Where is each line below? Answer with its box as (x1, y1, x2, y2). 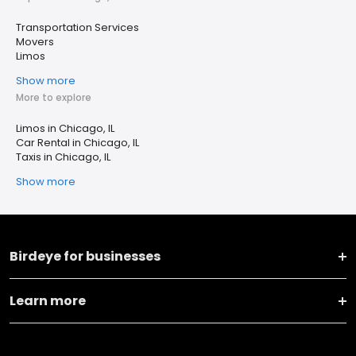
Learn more (10, 292, 86, 310)
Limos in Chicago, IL (16, 121, 114, 136)
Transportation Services (16, 20, 139, 35)
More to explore (16, 91, 91, 104)
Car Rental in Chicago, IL (16, 135, 139, 150)
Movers (16, 34, 54, 49)
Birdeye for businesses (10, 247, 161, 265)
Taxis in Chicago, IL (16, 149, 110, 164)
